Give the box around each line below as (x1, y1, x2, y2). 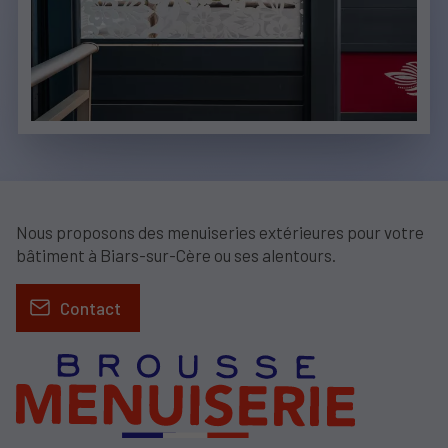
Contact (59, 297, 121, 318)
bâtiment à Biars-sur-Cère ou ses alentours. (16, 244, 336, 265)
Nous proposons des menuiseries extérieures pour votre (16, 221, 424, 242)
